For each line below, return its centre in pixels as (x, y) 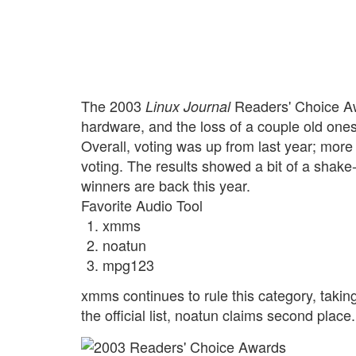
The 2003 (113, 106)
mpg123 (128, 265)
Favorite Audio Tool (142, 205)
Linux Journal (188, 106)
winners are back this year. (166, 186)
